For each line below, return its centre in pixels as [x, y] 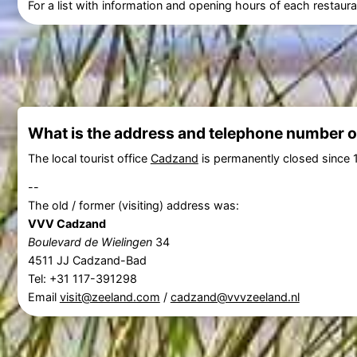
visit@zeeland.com [110, 297]
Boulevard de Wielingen [90, 242]
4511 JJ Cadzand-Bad [87, 261]
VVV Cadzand [67, 224]
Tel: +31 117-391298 [82, 279]
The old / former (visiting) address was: [133, 206]
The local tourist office [89, 159]
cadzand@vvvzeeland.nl [235, 297]
